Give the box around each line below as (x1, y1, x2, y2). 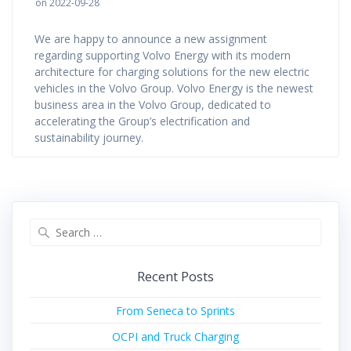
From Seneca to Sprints (116, 302, 235, 318)
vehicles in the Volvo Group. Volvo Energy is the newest (34, 80, 313, 96)
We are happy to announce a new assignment (34, 31, 267, 46)
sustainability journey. (34, 129, 143, 145)
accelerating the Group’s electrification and (34, 113, 250, 128)
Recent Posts (137, 266, 214, 285)
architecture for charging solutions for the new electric (34, 63, 309, 79)
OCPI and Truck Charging (112, 328, 239, 344)
